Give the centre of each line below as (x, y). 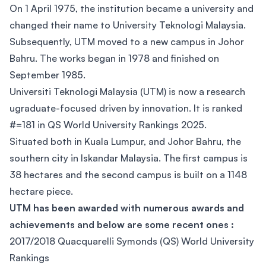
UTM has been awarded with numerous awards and (127, 208)
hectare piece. (42, 191)
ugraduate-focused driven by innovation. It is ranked (126, 108)
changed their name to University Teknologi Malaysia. (128, 25)
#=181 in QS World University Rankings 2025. (108, 125)
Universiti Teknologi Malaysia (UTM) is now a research (127, 91)
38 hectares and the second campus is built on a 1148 (128, 175)
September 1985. (49, 75)
